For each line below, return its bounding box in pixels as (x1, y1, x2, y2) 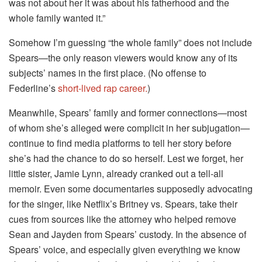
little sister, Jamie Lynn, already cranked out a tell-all (9, 167, 223, 181)
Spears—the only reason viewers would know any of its (9, 51, 237, 65)
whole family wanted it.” (9, 11, 105, 25)
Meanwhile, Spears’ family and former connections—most (9, 106, 247, 120)
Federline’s (9, 81, 58, 95)
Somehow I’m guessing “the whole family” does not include (9, 36, 252, 50)
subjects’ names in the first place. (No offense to (9, 66, 206, 80)
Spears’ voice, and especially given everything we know (9, 243, 240, 257)
